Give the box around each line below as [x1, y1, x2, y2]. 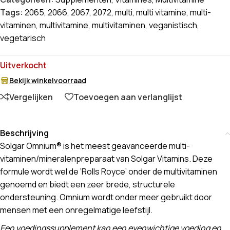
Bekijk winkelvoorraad [9, 75, 86, 86]
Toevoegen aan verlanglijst [73, 91, 182, 103]
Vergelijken [9, 91, 53, 103]
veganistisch [149, 20, 197, 31]
